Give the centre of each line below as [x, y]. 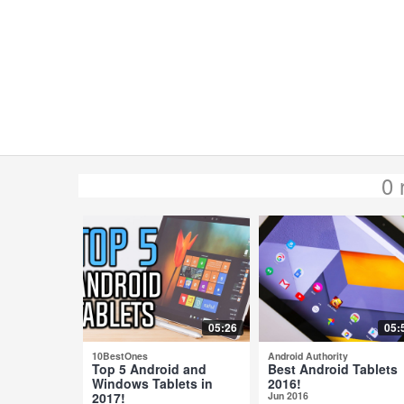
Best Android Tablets [333, 368]
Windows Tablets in [152, 383]
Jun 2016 [288, 395]
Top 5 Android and [149, 368]
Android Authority [308, 355]
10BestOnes [120, 355]
